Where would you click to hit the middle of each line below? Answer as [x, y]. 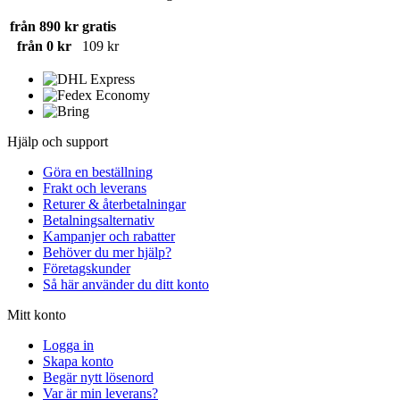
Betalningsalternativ [99, 221]
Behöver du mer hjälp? [107, 253]
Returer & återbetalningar [114, 204]
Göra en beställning [98, 172]
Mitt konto [37, 315]
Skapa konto [78, 362]
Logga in [68, 346]
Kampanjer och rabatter [109, 237]
